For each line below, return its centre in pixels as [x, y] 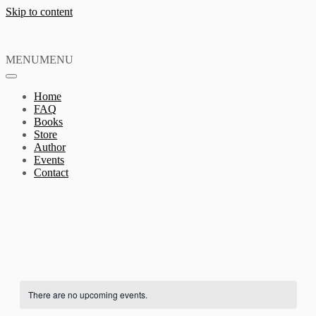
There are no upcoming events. [87, 295]
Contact [51, 172]
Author [50, 147]
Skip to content [39, 12]
